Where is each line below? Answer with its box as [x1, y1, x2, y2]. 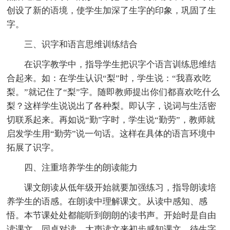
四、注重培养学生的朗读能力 [24, 162, 138, 172]
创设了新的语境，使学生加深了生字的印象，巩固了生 [7, 5, 217, 15]
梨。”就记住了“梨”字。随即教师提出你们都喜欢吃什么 [7, 87, 220, 97]
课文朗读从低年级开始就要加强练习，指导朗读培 [24, 182, 217, 193]
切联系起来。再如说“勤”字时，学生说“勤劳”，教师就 [7, 114, 216, 125]
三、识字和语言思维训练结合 [24, 39, 138, 49]
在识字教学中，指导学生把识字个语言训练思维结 [24, 59, 217, 69]
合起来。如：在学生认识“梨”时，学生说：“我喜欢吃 [7, 73, 212, 83]
